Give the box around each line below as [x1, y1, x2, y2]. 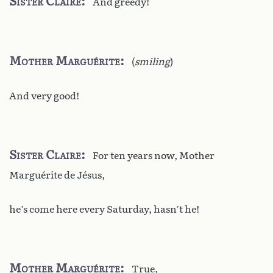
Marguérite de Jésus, [9, 169, 105, 181]
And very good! [9, 90, 79, 102]
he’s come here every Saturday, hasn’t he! [9, 203, 199, 215]
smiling [135, 55, 170, 68]
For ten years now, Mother [93, 149, 214, 161]
